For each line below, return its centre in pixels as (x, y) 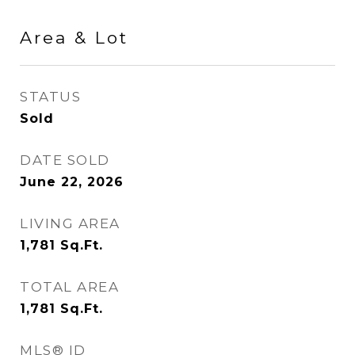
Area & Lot (74, 38)
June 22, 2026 (72, 182)
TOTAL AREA (69, 287)
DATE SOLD (65, 160)
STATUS (50, 97)
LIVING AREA (70, 223)
